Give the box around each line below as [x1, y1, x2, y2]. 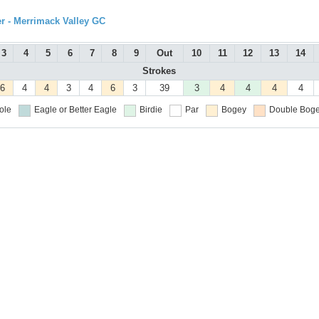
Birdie [139, 105, 162, 115]
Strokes [142, 66, 176, 77]
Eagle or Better [33, 105, 92, 115]
